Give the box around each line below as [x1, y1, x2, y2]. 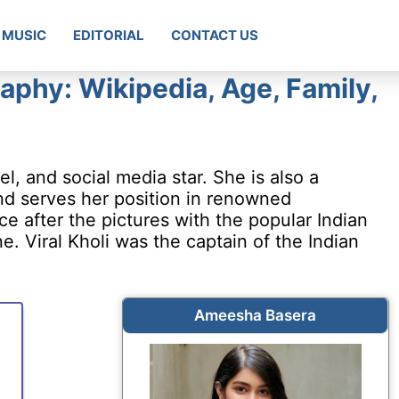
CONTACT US [171, 27, 258, 44]
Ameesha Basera [193, 306, 316, 324]
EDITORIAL [73, 27, 144, 44]
